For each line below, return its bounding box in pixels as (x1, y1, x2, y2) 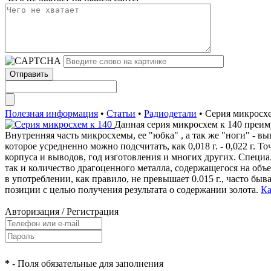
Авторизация (5, 206, 59, 217)
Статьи (106, 108, 135, 119)
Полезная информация (5, 108, 98, 119)
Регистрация (67, 206, 119, 217)
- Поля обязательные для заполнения (10, 258, 163, 269)
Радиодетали (144, 108, 197, 119)
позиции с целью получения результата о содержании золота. (5, 184, 261, 195)
